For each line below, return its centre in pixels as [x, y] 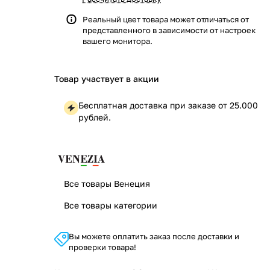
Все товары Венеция [107, 184]
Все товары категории [111, 205]
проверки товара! [102, 247]
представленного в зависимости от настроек [169, 30]
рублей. [95, 117]
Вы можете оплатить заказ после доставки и [154, 236]
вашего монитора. [118, 41]
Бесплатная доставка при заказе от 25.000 [168, 105]
